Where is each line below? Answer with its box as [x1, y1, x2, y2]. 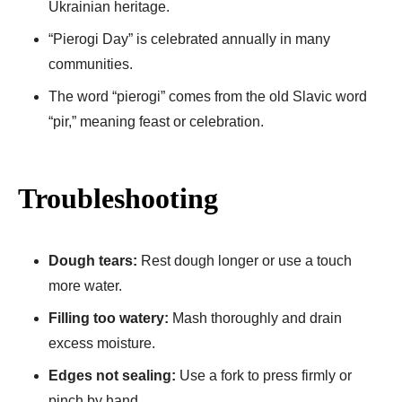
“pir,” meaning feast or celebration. [48, 113, 264, 129]
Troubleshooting [18, 181, 218, 214]
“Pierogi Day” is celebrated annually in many [48, 31, 330, 47]
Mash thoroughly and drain [169, 310, 342, 326]
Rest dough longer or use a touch [137, 252, 352, 268]
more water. [48, 277, 122, 293]
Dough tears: [48, 252, 137, 268]
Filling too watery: [48, 310, 169, 326]
